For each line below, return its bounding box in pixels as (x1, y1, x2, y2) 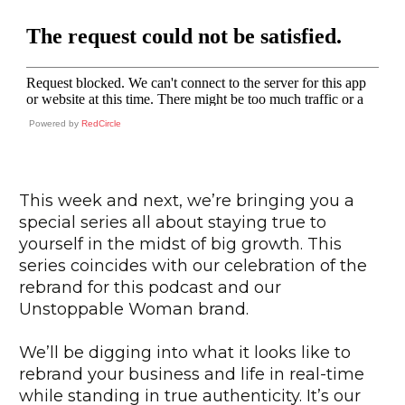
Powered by (29, 118, 81, 129)
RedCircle (81, 118, 121, 129)
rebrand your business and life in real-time (19, 364, 364, 385)
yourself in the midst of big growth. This (19, 234, 342, 255)
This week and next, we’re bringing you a (19, 191, 354, 212)
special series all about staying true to (19, 212, 326, 233)
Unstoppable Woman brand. (19, 299, 258, 320)
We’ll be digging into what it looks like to (19, 343, 351, 363)
